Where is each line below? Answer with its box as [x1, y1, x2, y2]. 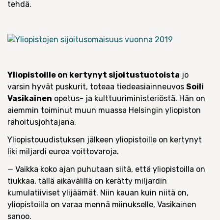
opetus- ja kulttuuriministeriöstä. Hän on [52, 94, 205, 103]
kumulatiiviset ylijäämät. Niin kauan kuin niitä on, [7, 188, 189, 197]
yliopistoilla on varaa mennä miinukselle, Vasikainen [7, 200, 196, 209]
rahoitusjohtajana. [7, 117, 76, 127]
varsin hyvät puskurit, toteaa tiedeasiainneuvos [7, 82, 186, 91]
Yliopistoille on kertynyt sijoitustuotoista [7, 70, 180, 80]
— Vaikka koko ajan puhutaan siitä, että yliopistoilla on [7, 165, 205, 174]
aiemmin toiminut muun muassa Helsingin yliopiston [7, 106, 201, 115]
